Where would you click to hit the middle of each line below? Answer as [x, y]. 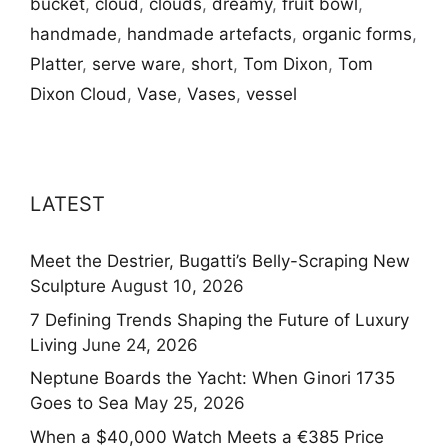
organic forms [357, 34]
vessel [271, 94]
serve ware [136, 64]
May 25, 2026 [189, 403]
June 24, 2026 [140, 344]
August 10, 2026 [177, 286]
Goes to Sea [79, 403]
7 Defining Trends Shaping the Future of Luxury [219, 319]
